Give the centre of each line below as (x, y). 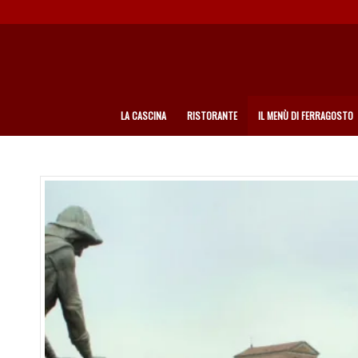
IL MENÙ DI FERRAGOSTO (306, 115)
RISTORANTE (212, 115)
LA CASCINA (143, 115)
